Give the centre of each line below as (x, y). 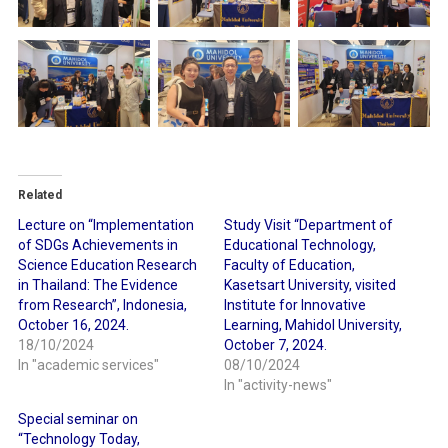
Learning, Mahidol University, (313, 324)
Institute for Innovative (295, 304)
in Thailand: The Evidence (97, 284)
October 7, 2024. (275, 344)
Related (39, 194)
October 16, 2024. (73, 324)
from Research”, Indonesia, (102, 304)
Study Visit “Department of (308, 224)
